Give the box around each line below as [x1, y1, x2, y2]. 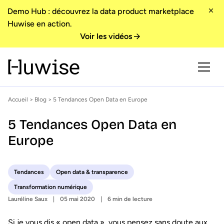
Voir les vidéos [80, 31, 132, 41]
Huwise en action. [7, 19, 72, 28]
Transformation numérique [14, 183, 87, 190]
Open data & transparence [56, 168, 128, 175]
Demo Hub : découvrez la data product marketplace [7, 6, 194, 16]
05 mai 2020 [60, 195, 95, 202]
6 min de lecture [107, 195, 152, 202]
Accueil [8, 96, 28, 103]
